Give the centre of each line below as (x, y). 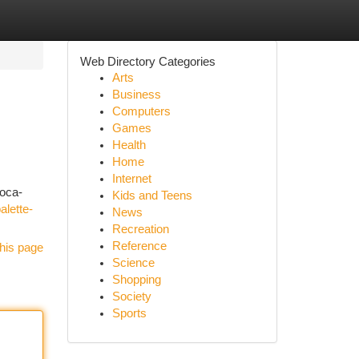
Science (133, 263)
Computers (141, 111)
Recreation (140, 229)
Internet (131, 179)
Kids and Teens (152, 196)
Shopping (136, 280)
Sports (129, 313)
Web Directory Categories (147, 61)
